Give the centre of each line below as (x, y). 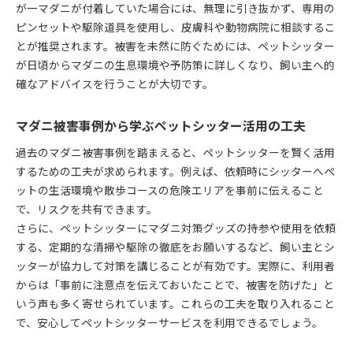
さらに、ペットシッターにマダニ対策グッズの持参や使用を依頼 (176, 227)
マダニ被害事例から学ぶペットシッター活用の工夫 (161, 125)
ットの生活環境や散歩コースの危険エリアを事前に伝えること (170, 190)
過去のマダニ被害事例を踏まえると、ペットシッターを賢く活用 (175, 152)
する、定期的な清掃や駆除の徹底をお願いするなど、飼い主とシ (175, 246)
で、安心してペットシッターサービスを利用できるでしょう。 (169, 322)
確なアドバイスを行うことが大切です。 (115, 83)
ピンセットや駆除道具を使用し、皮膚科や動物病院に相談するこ (176, 26)
